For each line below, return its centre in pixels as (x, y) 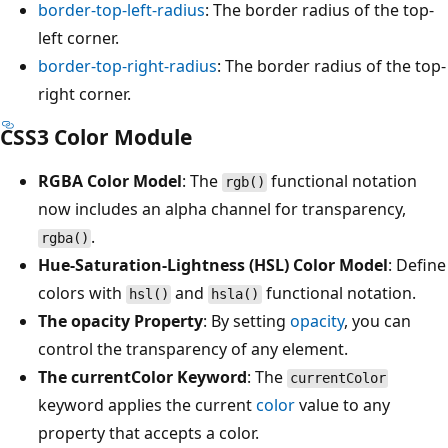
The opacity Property (120, 321)
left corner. (78, 38)
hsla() (235, 294)
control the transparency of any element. (193, 349)
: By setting (246, 321)
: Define (417, 265)
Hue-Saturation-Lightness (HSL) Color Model (213, 265)
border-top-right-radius (127, 66)
